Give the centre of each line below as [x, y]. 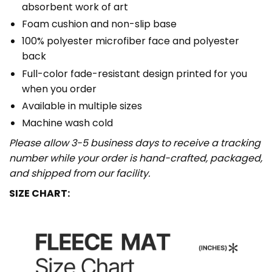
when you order [59, 89]
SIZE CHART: [39, 193]
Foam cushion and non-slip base [99, 24]
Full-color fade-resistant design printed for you [134, 73]
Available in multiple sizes [82, 106]
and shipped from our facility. [80, 173]
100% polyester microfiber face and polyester [130, 41]
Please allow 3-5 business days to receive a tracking [135, 143]
